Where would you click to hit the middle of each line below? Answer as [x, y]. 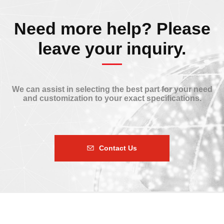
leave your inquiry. [112, 48]
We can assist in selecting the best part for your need [112, 89]
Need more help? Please [112, 28]
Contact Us [118, 148]
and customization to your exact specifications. [112, 98]
